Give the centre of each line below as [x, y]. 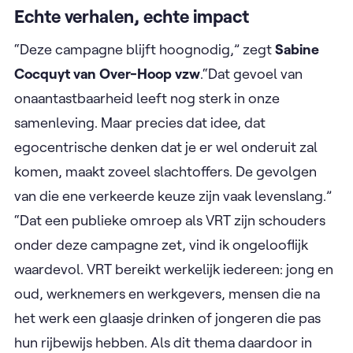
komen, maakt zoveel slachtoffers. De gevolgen [165, 171]
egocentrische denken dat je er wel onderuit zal [166, 147]
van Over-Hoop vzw [137, 74]
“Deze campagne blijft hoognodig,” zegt [145, 49]
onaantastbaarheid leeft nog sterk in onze [147, 98]
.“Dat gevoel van [251, 74]
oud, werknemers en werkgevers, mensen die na [167, 294]
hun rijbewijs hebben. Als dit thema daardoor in [163, 342]
